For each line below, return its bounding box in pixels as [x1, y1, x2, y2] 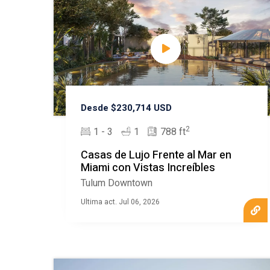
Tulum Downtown [80, 176, 152, 191]
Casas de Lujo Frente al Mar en [80, 147, 231, 164]
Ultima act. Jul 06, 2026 [80, 196, 160, 208]
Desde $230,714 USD [80, 101, 172, 115]
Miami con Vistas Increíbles [80, 160, 215, 177]
